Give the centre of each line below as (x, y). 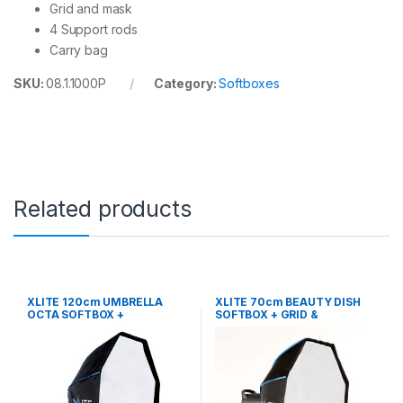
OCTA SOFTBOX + (76, 314)
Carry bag (79, 49)
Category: (186, 83)
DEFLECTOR (248, 327)
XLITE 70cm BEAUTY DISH (287, 301)
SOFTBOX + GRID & (266, 314)
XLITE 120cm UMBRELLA (95, 301)
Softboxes (249, 83)
